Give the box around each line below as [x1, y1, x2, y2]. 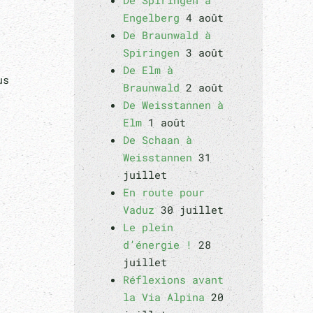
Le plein [123, 220, 173, 234]
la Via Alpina [123, 290, 205, 304]
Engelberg [123, 10, 180, 24]
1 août [148, 115, 186, 129]
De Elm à [123, 63, 173, 77]
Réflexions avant [123, 272, 224, 286]
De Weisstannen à [123, 98, 224, 112]
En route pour [123, 185, 205, 199]
